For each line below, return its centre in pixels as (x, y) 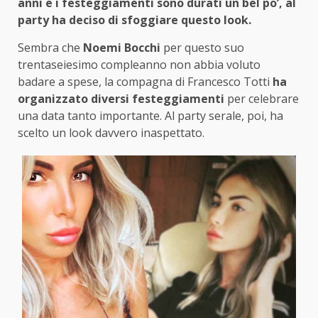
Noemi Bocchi (122, 48)
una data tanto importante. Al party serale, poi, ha (150, 116)
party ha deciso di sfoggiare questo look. (136, 20)
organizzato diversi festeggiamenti (121, 99)
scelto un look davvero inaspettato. (111, 133)
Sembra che (50, 48)
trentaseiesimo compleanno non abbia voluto (139, 65)
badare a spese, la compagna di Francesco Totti (145, 82)
